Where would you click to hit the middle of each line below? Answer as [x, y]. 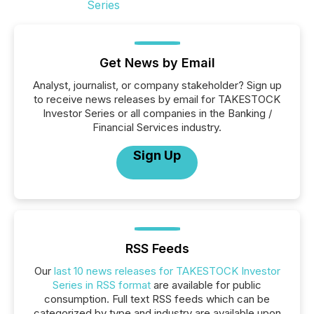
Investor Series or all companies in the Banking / [157, 113]
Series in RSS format [102, 285]
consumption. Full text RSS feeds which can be [157, 299]
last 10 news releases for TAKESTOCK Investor [167, 271]
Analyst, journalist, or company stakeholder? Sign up [157, 85]
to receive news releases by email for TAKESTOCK [157, 99]
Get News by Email [157, 63]
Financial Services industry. [157, 127]
